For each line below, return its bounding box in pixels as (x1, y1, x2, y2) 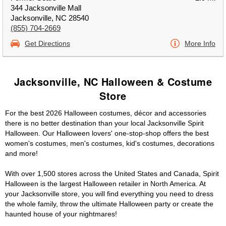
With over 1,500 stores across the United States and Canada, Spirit (5, 169, 219, 178)
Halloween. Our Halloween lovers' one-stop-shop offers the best (5, 129, 209, 137)
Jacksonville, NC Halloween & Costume (14, 74, 212, 89)
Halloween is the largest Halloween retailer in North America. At (5, 180, 206, 188)
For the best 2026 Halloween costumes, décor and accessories (5, 109, 206, 117)
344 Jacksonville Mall (11, 4, 81, 12)
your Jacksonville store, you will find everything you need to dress (5, 190, 213, 198)
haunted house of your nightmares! (5, 210, 117, 218)
